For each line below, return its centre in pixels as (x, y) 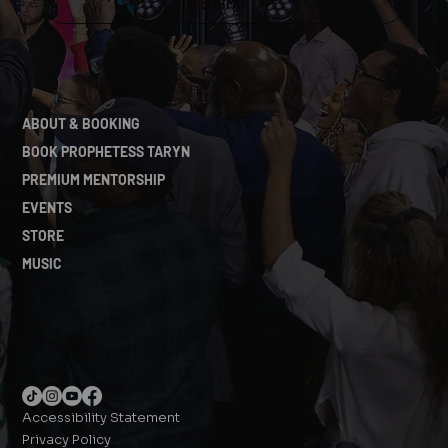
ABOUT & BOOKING (81, 124)
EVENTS (47, 208)
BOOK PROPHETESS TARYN (106, 152)
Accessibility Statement (101, 417)
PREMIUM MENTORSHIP (94, 180)
